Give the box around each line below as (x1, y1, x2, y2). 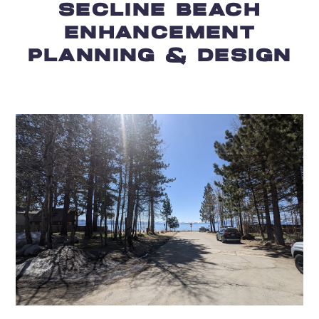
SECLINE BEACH (58, 3, 261, 19)
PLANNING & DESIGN (27, 48, 292, 65)
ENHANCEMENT (63, 26, 256, 42)
